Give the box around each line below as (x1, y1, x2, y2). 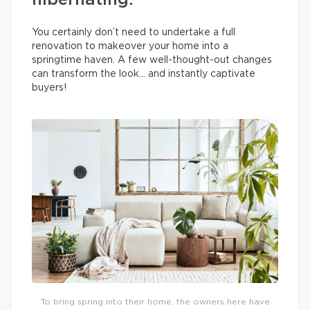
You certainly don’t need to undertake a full (32, 28, 235, 37)
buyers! (32, 83, 66, 93)
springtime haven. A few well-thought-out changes (32, 55, 272, 65)
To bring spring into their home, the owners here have (40, 298, 270, 307)
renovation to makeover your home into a (32, 42, 228, 51)
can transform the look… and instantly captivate (32, 69, 255, 79)
